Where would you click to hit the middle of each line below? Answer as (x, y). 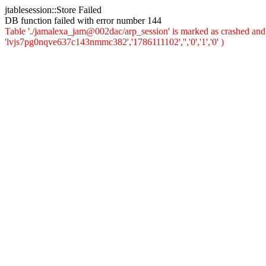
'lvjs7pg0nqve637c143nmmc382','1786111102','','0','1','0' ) (114, 42)
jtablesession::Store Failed (53, 10)
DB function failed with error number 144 (83, 20)
